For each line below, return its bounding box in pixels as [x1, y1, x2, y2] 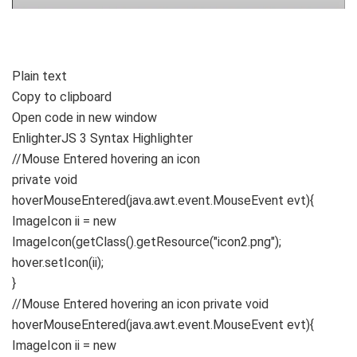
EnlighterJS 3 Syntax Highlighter [12, 131, 193, 147]
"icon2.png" [214, 234, 275, 250]
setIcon [45, 255, 88, 271]
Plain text [12, 69, 67, 84]
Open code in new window [12, 110, 157, 126]
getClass [76, 234, 126, 250]
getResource [136, 234, 210, 250]
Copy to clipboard [12, 89, 112, 105]
